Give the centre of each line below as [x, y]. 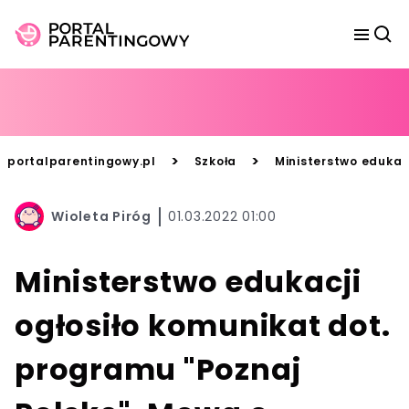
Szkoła [215, 161]
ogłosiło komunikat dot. [203, 325]
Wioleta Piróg [101, 216]
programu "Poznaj [158, 369]
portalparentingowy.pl [82, 161]
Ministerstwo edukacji [188, 282]
